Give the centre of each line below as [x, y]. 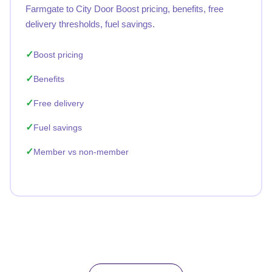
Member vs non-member [81, 152]
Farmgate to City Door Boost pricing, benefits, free [124, 9]
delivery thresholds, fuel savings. [90, 24]
